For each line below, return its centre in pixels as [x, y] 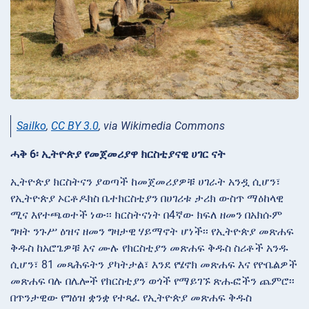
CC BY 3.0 [75, 126]
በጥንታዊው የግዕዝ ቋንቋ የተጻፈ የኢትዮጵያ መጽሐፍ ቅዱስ [131, 297]
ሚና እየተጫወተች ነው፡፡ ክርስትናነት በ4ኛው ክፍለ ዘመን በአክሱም [146, 215]
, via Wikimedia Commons [162, 126]
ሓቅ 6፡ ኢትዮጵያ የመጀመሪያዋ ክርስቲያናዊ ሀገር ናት [118, 154]
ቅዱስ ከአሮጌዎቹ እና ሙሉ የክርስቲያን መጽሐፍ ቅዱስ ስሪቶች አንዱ [149, 248]
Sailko [31, 126]
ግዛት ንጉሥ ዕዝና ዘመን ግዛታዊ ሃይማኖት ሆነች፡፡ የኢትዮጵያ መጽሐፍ [152, 231]
